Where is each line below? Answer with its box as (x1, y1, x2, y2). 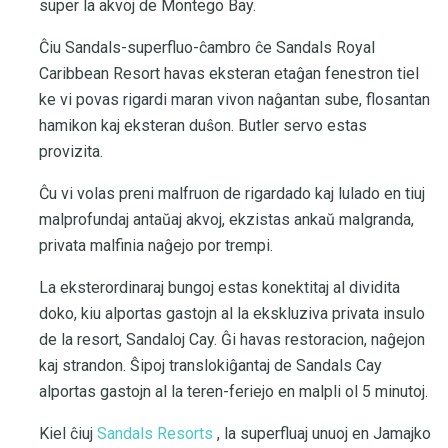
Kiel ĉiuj (39, 423, 97, 443)
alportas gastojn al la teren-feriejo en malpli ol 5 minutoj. (39, 381, 428, 401)
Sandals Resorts (97, 423, 213, 443)
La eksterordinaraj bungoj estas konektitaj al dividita (39, 277, 400, 297)
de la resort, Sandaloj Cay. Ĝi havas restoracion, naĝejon (39, 329, 425, 349)
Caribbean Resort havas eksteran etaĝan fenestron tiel (39, 63, 419, 83)
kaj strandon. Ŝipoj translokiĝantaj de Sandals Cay (39, 355, 382, 375)
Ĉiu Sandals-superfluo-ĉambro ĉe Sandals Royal (39, 37, 375, 57)
